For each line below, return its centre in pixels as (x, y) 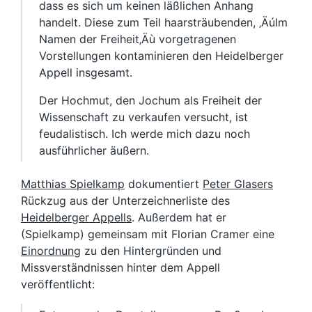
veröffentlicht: (58, 284)
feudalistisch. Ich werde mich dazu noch (145, 134)
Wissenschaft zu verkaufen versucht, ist (143, 117)
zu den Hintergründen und (151, 251)
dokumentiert (164, 184)
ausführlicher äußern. (94, 150)
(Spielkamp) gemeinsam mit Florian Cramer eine (148, 234)
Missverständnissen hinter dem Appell (120, 267)
